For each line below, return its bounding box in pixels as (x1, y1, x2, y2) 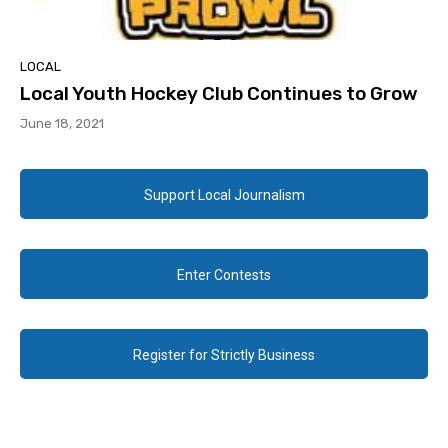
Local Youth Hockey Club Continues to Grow (20, 82, 418, 106)
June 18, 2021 (20, 116, 104, 132)
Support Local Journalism (143, 187, 305, 204)
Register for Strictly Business (133, 347, 315, 364)
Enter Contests (177, 267, 271, 284)
